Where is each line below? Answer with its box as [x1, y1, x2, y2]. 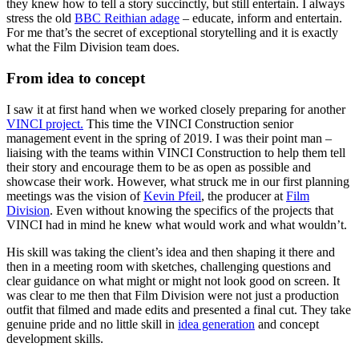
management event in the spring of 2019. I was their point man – [6, 131, 332, 145]
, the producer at [201, 188, 286, 203]
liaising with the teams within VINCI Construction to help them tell [6, 145, 345, 159]
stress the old [6, 11, 75, 26]
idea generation [178, 317, 255, 331]
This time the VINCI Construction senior [83, 116, 293, 131]
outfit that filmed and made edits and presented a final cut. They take [6, 302, 351, 317]
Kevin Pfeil [143, 188, 201, 203]
